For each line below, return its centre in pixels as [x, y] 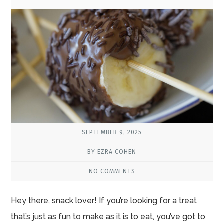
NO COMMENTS [112, 171]
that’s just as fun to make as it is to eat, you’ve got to [108, 216]
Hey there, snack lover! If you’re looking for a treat [104, 200]
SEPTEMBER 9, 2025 [112, 132]
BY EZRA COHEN [112, 152]
